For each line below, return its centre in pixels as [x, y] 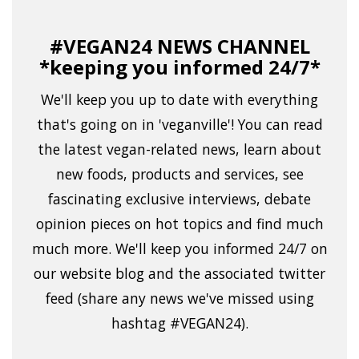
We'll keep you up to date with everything [179, 100]
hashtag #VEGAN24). [179, 323]
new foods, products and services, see [179, 174]
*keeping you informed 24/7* [179, 67]
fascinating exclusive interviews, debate [179, 199]
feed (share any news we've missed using [179, 298]
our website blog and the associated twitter [179, 274]
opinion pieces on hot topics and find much [179, 224]
